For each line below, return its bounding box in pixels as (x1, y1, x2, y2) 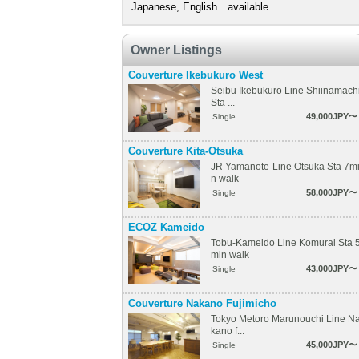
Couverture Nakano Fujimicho (128, 297, 276, 309)
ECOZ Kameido (128, 221, 204, 233)
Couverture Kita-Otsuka (128, 145, 243, 157)
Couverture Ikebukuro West (128, 69, 263, 81)
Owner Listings (131, 43, 222, 57)
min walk (211, 249, 249, 260)
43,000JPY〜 (306, 264, 357, 273)
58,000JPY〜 (306, 188, 357, 197)
